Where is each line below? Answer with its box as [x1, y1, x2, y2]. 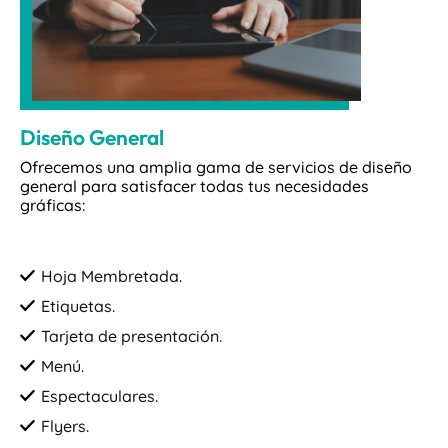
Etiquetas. [41, 296, 115, 317]
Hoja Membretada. [41, 266, 182, 287]
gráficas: [20, 195, 85, 216]
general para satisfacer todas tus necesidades [20, 176, 369, 197]
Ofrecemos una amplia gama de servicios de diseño [20, 157, 412, 178]
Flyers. [41, 416, 89, 437]
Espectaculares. [41, 386, 158, 407]
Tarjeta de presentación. [41, 326, 222, 347]
